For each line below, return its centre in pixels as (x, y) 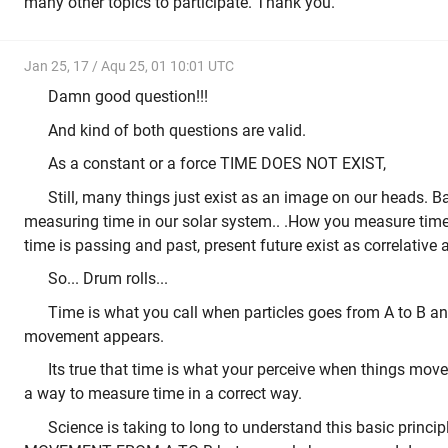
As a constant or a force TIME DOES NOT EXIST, (217, 164)
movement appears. (94, 336)
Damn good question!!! (128, 97)
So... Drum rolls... (108, 279)
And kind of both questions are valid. (177, 130)
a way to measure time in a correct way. (163, 394)
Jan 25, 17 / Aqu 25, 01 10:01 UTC (129, 65)
